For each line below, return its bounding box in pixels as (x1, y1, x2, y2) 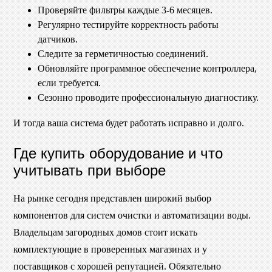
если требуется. (38, 77, 101, 88)
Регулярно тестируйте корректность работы (38, 19, 219, 30)
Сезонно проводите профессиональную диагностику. (38, 92, 259, 103)
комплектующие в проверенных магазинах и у (13, 243, 207, 254)
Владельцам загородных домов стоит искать (13, 226, 197, 237)
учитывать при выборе (13, 158, 166, 180)
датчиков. (38, 33, 78, 44)
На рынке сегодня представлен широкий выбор (13, 192, 211, 203)
